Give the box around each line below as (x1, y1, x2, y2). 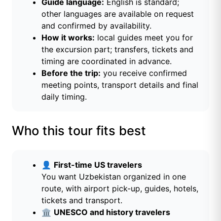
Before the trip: (41, 68, 101, 78)
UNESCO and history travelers (54, 207, 170, 218)
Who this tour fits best (12, 123, 146, 139)
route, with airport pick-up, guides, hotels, (41, 184, 198, 194)
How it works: (41, 33, 95, 43)
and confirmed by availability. (41, 21, 151, 31)
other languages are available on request (41, 9, 194, 19)
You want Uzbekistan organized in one (41, 172, 186, 182)
